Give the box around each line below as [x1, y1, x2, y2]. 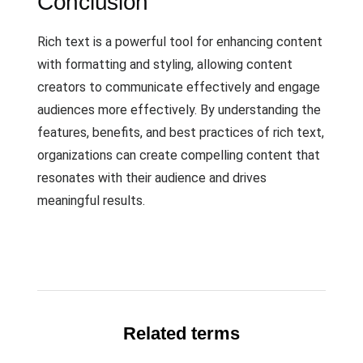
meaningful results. [37, 193, 145, 208]
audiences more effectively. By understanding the [37, 102, 321, 117]
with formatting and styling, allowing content [37, 57, 293, 72]
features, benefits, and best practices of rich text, [37, 125, 324, 140]
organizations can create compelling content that [37, 147, 320, 163]
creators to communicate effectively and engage [37, 79, 320, 95]
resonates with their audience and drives [37, 170, 267, 186]
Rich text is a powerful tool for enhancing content [37, 34, 322, 49]
